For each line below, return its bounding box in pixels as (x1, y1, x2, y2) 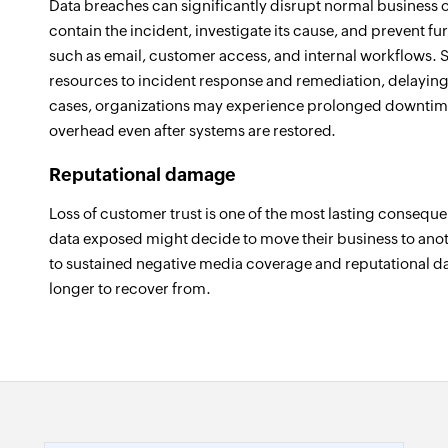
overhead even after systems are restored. (49, 122, 336, 139)
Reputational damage (49, 164, 236, 185)
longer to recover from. (49, 280, 211, 297)
